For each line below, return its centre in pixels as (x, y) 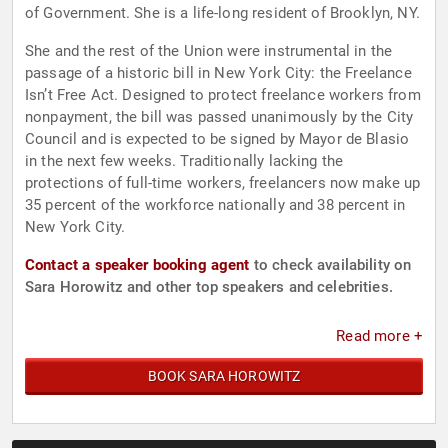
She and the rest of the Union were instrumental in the (209, 51)
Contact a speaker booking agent (137, 265)
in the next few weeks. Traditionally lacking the (184, 161)
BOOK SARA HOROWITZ (224, 376)
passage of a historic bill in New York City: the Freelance (218, 73)
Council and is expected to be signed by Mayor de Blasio (217, 139)
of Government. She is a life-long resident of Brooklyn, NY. (222, 13)
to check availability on (330, 265)
